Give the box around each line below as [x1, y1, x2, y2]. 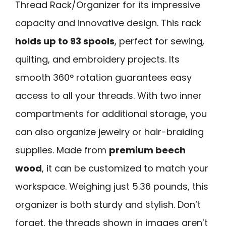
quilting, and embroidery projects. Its [15, 52, 180, 66]
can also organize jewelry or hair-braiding [15, 125, 204, 138]
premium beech [109, 143, 186, 156]
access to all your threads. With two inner [15, 89, 202, 102]
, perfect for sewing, [115, 34, 204, 47]
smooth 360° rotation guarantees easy [15, 71, 192, 84]
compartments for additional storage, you [15, 107, 207, 120]
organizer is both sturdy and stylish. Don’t [15, 198, 201, 211]
